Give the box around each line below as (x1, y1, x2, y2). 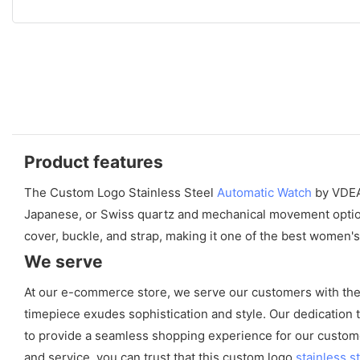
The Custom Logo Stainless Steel (24, 184, 217, 200)
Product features (24, 151, 163, 172)
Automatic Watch (217, 184, 312, 200)
